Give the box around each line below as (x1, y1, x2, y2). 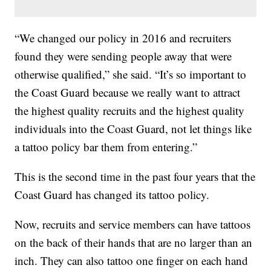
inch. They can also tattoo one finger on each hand (15, 253, 249, 269)
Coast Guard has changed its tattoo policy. (15, 187, 210, 203)
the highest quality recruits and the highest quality (15, 103, 245, 119)
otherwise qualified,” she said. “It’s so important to (15, 67, 247, 82)
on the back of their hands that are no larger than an (15, 235, 253, 250)
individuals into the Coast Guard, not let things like (15, 121, 252, 137)
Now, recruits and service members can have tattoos (15, 217, 251, 232)
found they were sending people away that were (15, 48, 232, 64)
